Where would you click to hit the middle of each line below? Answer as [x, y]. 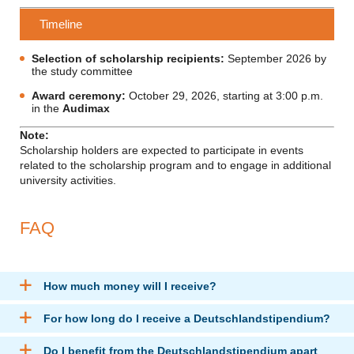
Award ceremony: [79, 96]
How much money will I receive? [130, 286]
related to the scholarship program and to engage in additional [175, 165]
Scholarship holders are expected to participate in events [162, 150]
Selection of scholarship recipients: [128, 58]
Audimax [86, 108]
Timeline [61, 24]
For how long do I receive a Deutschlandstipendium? [187, 318]
